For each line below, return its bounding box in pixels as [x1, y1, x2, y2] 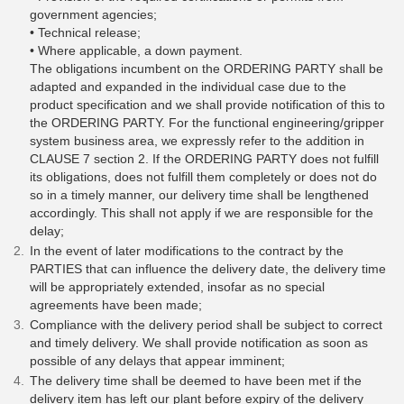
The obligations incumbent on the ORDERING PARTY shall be [30, 61, 383, 77]
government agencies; [30, 7, 157, 23]
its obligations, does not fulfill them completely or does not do [30, 170, 377, 185]
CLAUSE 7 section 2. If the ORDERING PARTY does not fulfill [30, 151, 379, 167]
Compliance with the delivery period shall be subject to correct [30, 317, 382, 333]
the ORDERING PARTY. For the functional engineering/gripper [30, 115, 384, 131]
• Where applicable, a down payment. [30, 43, 243, 59]
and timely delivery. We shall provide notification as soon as [30, 335, 368, 351]
